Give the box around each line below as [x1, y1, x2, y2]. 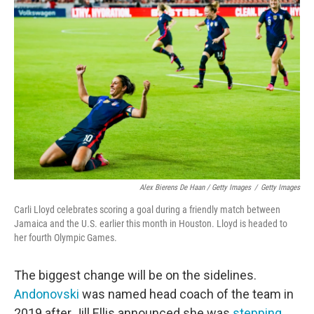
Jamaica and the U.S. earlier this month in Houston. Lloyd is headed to [14, 218, 287, 229]
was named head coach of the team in [82, 287, 294, 301]
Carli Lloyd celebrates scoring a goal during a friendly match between [14, 204, 280, 215]
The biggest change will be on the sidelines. [14, 268, 257, 282]
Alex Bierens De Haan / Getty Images [139, 183, 251, 192]
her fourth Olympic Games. [14, 232, 117, 243]
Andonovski [14, 287, 82, 301]
